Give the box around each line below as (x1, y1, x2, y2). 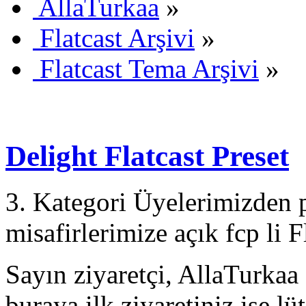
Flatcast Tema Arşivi (40, 53, 259, 83)
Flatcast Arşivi (40, 23, 195, 53)
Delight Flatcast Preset (5, 139, 289, 172)
